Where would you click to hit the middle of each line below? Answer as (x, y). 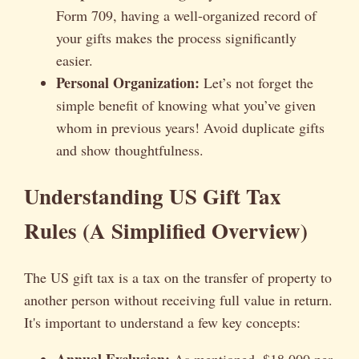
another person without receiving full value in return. (178, 299)
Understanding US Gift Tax (153, 196)
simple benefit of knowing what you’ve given (186, 105)
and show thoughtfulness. (130, 149)
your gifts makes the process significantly (176, 37)
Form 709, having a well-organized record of (186, 15)
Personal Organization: (128, 82)
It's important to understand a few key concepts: (162, 322)
